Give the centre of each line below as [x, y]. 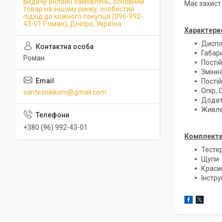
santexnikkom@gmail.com [65, 92]
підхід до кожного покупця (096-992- [83, 16]
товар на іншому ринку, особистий [79, 9]
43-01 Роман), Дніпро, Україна [72, 24]
